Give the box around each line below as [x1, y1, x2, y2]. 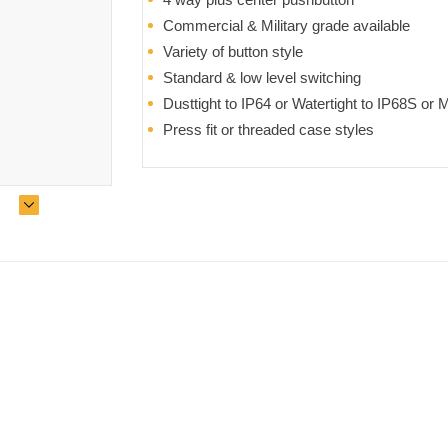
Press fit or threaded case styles [162, 121, 374, 138]
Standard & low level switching [162, 69, 361, 86]
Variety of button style [162, 43, 303, 60]
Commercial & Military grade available [162, 17, 410, 34]
